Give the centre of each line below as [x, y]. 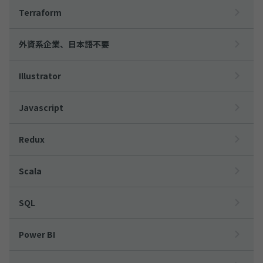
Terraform [40, 12]
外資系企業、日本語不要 [64, 44]
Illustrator [40, 75]
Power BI [37, 234]
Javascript [41, 107]
